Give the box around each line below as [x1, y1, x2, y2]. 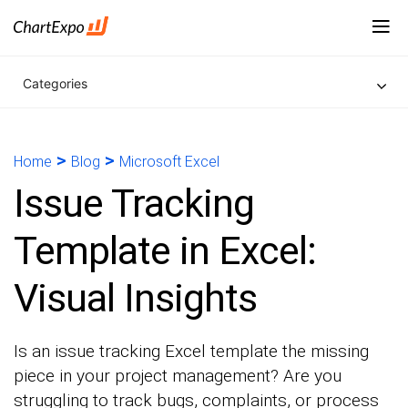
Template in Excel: [14, 228, 316, 273]
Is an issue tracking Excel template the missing [14, 341, 369, 362]
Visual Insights [14, 275, 257, 321]
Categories [23, 76, 87, 91]
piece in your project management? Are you [14, 365, 342, 386]
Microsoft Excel [119, 153, 219, 170]
